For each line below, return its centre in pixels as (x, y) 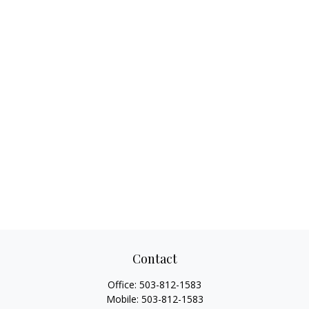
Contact (154, 259)
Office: (123, 285)
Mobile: (123, 299)
